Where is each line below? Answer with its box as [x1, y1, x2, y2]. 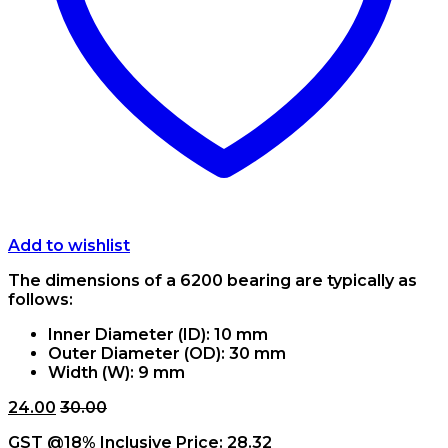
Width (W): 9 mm [48, 362, 185, 382]
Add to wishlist [8, 235, 130, 255]
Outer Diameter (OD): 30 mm [48, 343, 286, 363]
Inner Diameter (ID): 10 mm [48, 324, 268, 344]
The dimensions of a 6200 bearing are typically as [8, 270, 417, 290]
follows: [8, 289, 73, 309]
